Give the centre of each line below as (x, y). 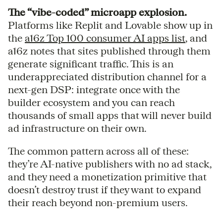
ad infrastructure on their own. (77, 128)
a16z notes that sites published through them (109, 51)
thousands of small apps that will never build (110, 115)
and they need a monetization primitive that (107, 176)
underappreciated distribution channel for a (107, 76)
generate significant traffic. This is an (91, 63)
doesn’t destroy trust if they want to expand (105, 189)
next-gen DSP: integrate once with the (94, 89)
